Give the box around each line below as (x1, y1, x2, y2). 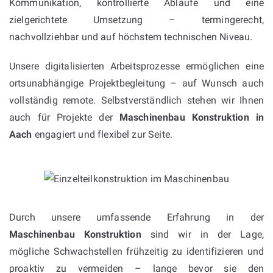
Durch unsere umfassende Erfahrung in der (9, 211, 264, 223)
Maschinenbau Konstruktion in (119, 111, 264, 123)
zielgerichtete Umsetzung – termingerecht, (9, 13, 264, 26)
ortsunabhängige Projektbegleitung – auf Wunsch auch (9, 77, 264, 89)
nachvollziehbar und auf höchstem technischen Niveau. (9, 30, 253, 43)
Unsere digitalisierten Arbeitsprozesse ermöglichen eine (9, 60, 264, 72)
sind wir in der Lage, (141, 228, 264, 240)
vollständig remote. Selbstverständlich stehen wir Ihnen (9, 94, 264, 106)
